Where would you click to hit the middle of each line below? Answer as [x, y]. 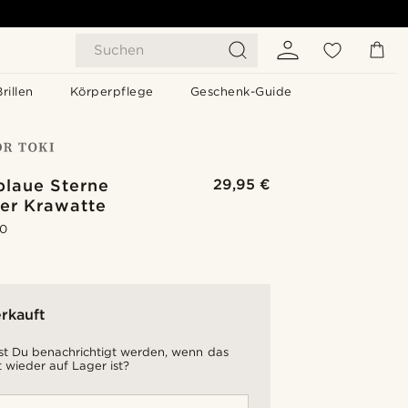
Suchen [119, 50]
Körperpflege [112, 92]
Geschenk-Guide [241, 92]
